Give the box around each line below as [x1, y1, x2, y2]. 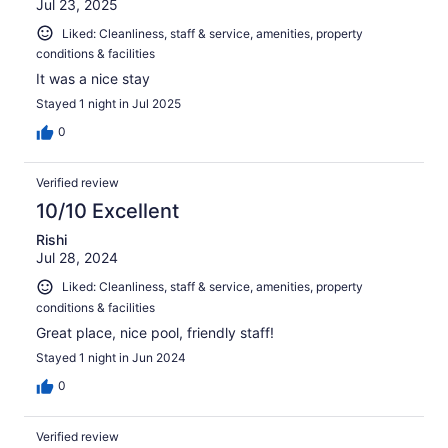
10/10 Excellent [36, 199, 179, 224]
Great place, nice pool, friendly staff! [36, 324, 274, 342]
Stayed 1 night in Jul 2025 [36, 96, 181, 112]
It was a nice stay [36, 70, 150, 88]
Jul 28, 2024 [36, 249, 118, 267]
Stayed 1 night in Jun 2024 [36, 350, 186, 366]
